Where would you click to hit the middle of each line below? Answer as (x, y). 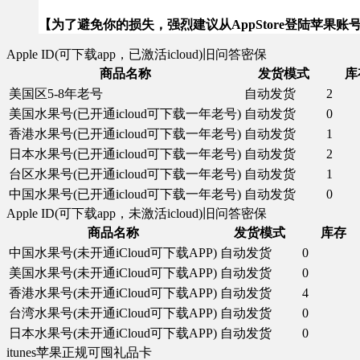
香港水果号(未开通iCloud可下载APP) (113, 293)
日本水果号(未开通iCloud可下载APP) (113, 333)
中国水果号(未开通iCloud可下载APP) (113, 253)
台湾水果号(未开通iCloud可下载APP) (113, 313)
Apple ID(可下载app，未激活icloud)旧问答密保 (137, 213)
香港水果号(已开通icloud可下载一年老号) (125, 134)
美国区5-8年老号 (56, 94)
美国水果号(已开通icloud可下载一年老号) (125, 114)
